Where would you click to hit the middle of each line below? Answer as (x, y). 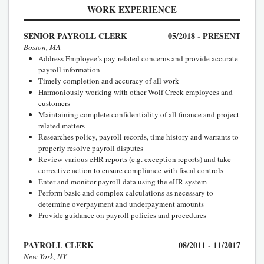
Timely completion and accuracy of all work (109, 80)
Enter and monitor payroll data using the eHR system (123, 181)
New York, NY (45, 256)
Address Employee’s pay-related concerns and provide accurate (138, 58)
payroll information (69, 69)
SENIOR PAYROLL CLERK (75, 35)
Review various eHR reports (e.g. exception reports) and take (135, 159)
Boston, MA (42, 47)
